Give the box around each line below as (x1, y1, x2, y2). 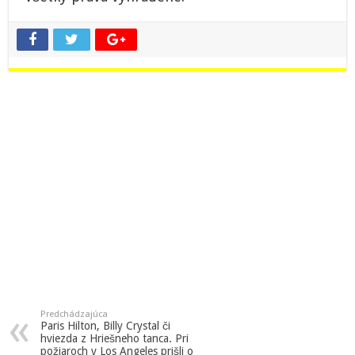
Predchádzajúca (40, 309, 109, 320)
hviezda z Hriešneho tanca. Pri (40, 332, 189, 345)
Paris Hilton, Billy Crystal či (40, 319, 171, 333)
